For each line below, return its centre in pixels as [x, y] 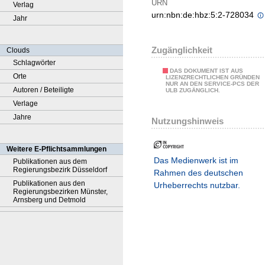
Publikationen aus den [49, 183]
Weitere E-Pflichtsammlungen [56, 149]
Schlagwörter [34, 63]
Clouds [18, 50]
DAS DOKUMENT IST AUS [206, 71]
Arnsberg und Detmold [49, 200]
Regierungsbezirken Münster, [60, 192]
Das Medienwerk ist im [196, 161]
